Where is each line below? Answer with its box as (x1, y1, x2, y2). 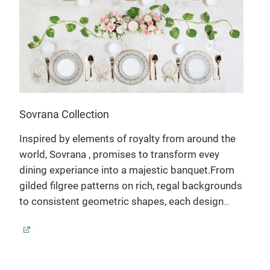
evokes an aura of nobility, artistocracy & (19, 212, 202, 224)
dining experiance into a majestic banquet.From (19, 165, 234, 177)
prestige (19, 227, 57, 239)
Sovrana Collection (19, 108, 109, 121)
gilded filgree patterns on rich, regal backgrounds (19, 180, 242, 192)
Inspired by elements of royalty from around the (19, 133, 236, 145)
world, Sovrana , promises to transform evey (19, 149, 219, 161)
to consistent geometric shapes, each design (19, 196, 224, 208)
